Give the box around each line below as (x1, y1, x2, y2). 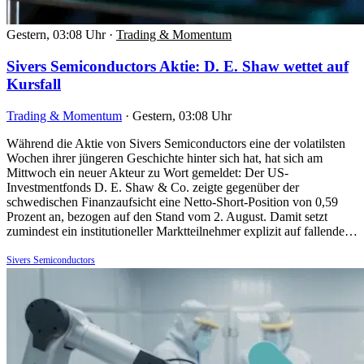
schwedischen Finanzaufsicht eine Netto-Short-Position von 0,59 (6, 194, 338, 209)
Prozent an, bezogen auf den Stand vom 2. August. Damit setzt (6, 209, 327, 223)
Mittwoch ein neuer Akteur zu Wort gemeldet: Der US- (6, 165, 288, 180)
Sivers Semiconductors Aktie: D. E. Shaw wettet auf (6, 57, 349, 75)
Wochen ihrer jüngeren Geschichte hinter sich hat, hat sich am (6, 150, 323, 165)
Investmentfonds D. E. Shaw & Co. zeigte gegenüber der (6, 180, 299, 194)
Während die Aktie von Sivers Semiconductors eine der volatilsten (6, 136, 345, 150)
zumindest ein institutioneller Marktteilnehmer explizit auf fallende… (6, 223, 357, 238)
